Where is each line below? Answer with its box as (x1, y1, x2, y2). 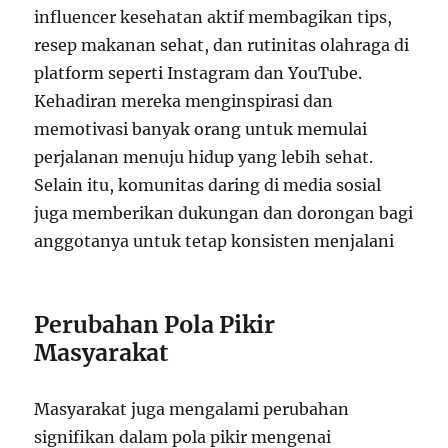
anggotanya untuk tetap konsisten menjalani (34, 230, 395, 251)
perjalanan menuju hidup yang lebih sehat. (34, 146, 374, 167)
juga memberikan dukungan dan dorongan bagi (34, 202, 414, 223)
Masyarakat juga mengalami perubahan (34, 398, 350, 419)
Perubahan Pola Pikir (34, 309, 276, 339)
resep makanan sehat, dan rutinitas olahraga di (34, 34, 410, 55)
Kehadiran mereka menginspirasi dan (34, 90, 334, 111)
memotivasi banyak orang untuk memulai (34, 118, 368, 139)
